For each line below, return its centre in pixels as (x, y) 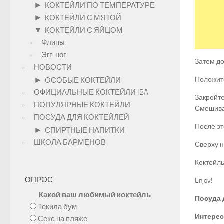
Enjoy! (204, 181)
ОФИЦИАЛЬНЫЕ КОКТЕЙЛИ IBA (91, 92)
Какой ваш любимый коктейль (95, 195)
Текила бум (57, 207)
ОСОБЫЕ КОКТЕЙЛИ (83, 80)
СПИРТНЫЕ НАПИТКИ (85, 130)
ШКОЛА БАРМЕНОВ (70, 142)
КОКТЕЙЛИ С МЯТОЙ (83, 18)
